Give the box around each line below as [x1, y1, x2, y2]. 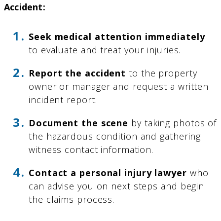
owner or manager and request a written [29, 80, 209, 92]
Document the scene [29, 116, 129, 129]
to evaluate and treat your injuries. [29, 43, 181, 56]
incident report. [29, 93, 97, 106]
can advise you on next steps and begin [29, 180, 205, 192]
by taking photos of [128, 116, 217, 129]
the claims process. [29, 193, 115, 205]
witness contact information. [29, 143, 154, 155]
